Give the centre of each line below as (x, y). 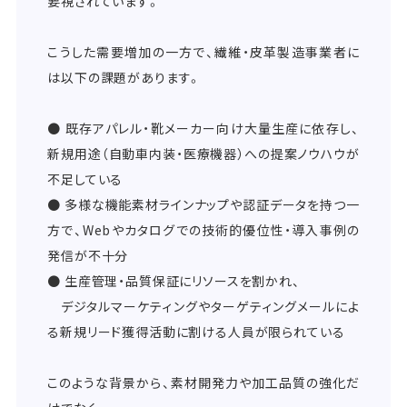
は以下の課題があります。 (125, 78)
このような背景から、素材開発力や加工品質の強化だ (203, 383)
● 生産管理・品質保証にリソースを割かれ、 (174, 281)
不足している (85, 179)
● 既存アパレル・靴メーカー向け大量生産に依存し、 (203, 129)
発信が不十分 (88, 256)
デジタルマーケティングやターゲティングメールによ (203, 307)
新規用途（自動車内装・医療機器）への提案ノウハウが (203, 154)
